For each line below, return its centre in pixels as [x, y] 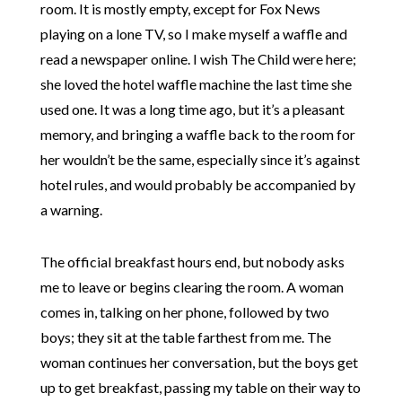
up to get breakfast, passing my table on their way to [200, 387]
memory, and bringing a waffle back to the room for [197, 134]
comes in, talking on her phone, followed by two [184, 312]
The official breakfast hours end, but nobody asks [192, 262]
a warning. [71, 210]
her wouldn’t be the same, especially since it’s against [200, 159]
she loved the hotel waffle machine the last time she [196, 84]
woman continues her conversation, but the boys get [199, 362]
